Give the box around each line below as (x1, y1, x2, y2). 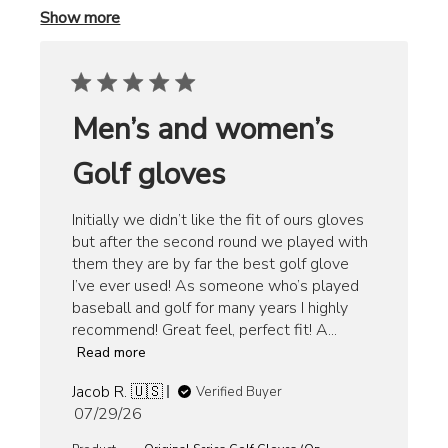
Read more (77, 343, 147, 363)
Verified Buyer (196, 382, 283, 401)
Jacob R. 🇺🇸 (72, 380, 164, 403)
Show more (40, 6, 121, 29)
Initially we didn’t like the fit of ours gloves (72, 208, 365, 231)
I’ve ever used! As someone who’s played (72, 274, 360, 297)
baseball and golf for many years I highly (72, 296, 349, 319)
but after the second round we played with (72, 230, 369, 253)
